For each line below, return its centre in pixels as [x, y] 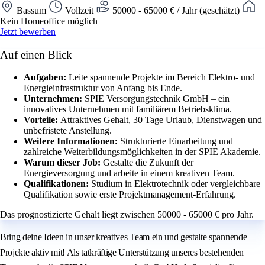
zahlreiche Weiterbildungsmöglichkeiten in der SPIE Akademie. [142, 152]
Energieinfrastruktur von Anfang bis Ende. [103, 88]
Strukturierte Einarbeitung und [177, 141]
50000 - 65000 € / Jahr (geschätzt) [176, 10]
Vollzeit [79, 10]
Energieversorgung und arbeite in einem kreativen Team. [129, 173]
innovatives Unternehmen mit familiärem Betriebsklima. [128, 109]
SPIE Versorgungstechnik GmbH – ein [157, 99]
